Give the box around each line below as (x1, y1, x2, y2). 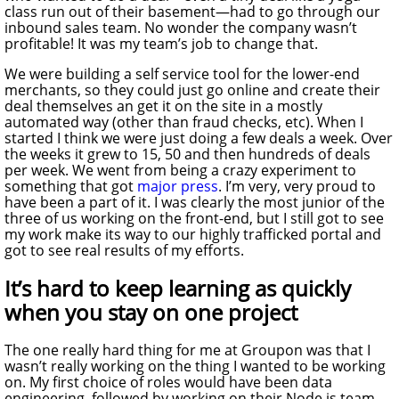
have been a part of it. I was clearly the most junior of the (4, 192, 385, 213)
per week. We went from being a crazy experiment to (4, 160, 356, 181)
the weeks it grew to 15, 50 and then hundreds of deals (4, 144, 370, 165)
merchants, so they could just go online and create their (4, 80, 380, 101)
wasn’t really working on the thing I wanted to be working (4, 356, 386, 377)
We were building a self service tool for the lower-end (4, 64, 360, 85)
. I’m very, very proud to (218, 176, 376, 197)
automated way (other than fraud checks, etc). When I (4, 112, 363, 133)
